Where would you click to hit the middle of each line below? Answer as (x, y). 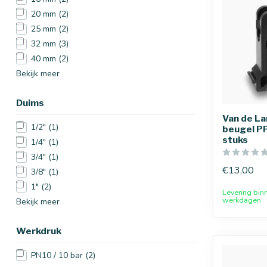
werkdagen (242, 200)
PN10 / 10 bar (58, 255)
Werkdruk (39, 231)
